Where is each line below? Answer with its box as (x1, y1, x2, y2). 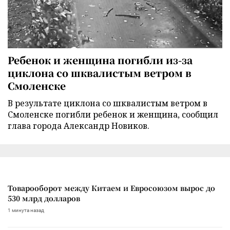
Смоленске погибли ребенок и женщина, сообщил (8, 108, 218, 120)
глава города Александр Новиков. (8, 120, 149, 131)
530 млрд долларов (8, 193, 80, 203)
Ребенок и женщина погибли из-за (8, 52, 193, 67)
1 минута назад (8, 207, 44, 213)
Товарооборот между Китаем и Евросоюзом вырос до (8, 182, 215, 193)
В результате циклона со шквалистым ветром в (8, 97, 207, 109)
